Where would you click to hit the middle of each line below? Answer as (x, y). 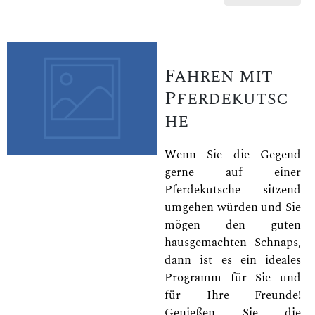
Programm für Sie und (233, 277)
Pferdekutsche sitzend (233, 189)
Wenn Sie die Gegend (233, 154)
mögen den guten (233, 225)
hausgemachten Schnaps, (233, 242)
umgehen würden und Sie (233, 207)
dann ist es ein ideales (233, 260)
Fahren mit (219, 76)
